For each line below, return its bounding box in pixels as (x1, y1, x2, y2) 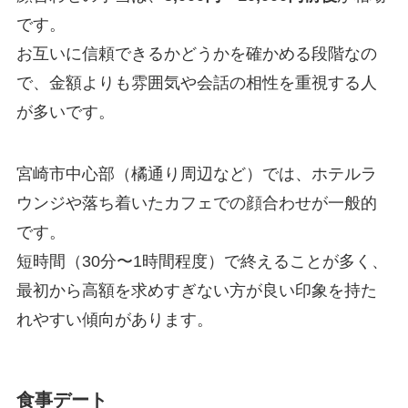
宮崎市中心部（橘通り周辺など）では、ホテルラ (15, 164, 377, 183)
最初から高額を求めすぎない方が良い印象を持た (15, 280, 377, 300)
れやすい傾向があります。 (15, 310, 213, 329)
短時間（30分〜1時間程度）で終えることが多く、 (15, 251, 388, 270)
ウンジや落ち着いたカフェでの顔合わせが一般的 (15, 193, 377, 212)
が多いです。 (15, 103, 115, 122)
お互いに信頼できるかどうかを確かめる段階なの (15, 45, 377, 64)
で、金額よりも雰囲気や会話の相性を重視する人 (15, 74, 377, 93)
